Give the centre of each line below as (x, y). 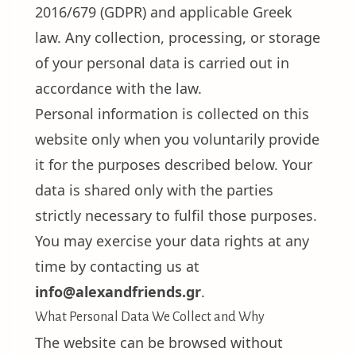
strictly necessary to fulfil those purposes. (176, 215)
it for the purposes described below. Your (174, 164)
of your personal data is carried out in (162, 63)
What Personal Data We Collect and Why (150, 317)
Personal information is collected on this (172, 114)
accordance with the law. (118, 88)
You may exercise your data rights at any (172, 241)
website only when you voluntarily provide (177, 139)
